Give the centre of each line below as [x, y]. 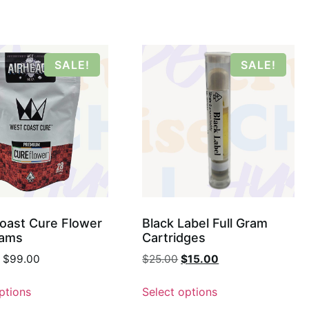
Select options [180, 291]
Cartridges [174, 238]
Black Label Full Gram [205, 223]
